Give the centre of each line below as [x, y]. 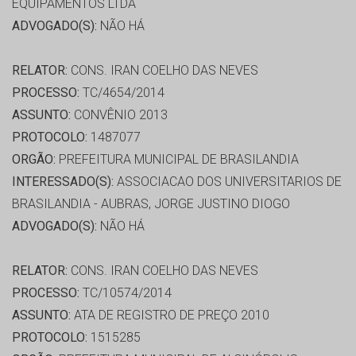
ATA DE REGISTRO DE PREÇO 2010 [170, 315]
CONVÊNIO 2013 [119, 115]
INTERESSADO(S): [63, 182]
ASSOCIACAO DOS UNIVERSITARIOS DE [228, 182]
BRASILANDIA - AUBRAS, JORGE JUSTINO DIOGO [151, 204]
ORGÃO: [34, 160]
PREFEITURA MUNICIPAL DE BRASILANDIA [177, 160]
